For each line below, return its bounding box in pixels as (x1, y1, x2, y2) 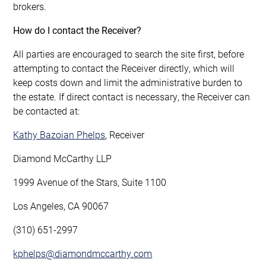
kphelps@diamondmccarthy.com (13, 246, 153, 259)
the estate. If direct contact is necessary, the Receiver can (13, 90, 251, 103)
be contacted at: (13, 104, 80, 117)
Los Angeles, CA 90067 (13, 199, 109, 212)
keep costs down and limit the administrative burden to (13, 75, 243, 88)
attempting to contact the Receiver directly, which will (13, 61, 235, 74)
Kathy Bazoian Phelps (13, 128, 106, 141)
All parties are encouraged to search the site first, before (13, 47, 245, 60)
